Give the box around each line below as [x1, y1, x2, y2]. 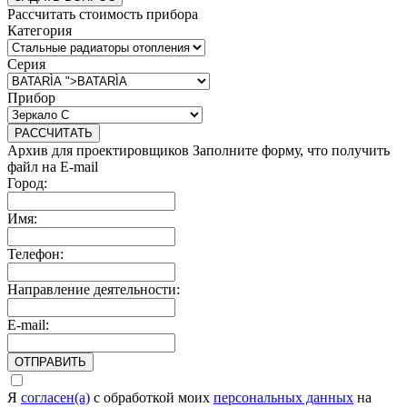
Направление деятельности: [7, 282, 180, 298]
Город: [7, 175, 47, 192]
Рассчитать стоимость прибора [7, 6, 198, 23]
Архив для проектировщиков [7, 143, 193, 159]
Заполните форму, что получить [193, 143, 390, 159]
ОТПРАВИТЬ [15, 355, 86, 370]
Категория [7, 23, 72, 39]
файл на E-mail [7, 159, 98, 175]
